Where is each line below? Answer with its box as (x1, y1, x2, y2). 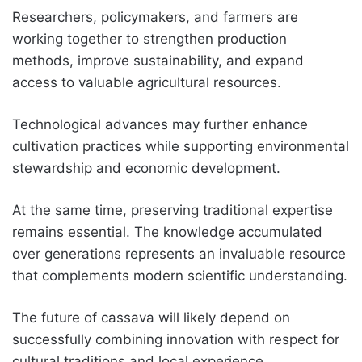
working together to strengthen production (12, 30, 287, 47)
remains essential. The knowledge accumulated (12, 223, 322, 240)
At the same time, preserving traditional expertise (12, 201, 333, 218)
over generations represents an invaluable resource (12, 245, 346, 262)
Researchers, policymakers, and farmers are (12, 8, 298, 25)
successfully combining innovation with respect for (12, 330, 339, 347)
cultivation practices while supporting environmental (12, 137, 349, 154)
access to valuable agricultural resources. (12, 74, 281, 90)
